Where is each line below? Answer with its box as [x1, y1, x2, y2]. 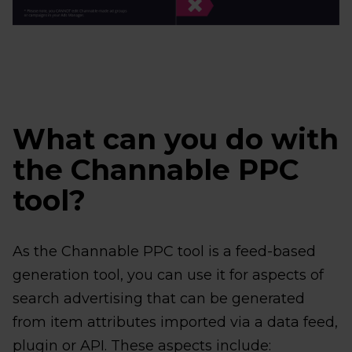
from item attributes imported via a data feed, [13, 313, 338, 332]
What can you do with [13, 122, 339, 157]
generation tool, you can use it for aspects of [13, 266, 324, 284]
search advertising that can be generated [13, 290, 305, 308]
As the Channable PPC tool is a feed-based [13, 243, 316, 261]
